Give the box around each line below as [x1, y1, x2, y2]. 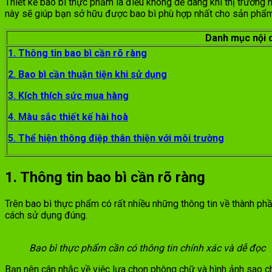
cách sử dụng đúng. [5, 209, 90, 221]
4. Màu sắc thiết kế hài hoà [8, 111, 128, 123]
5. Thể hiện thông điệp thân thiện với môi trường [8, 132, 224, 144]
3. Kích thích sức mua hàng [8, 90, 129, 102]
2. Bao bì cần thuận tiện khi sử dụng [8, 69, 167, 81]
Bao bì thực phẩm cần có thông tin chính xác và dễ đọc [29, 242, 265, 254]
